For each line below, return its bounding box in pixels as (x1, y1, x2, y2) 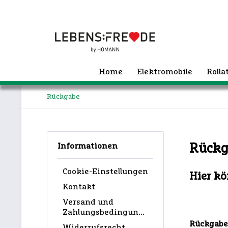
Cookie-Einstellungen (63, 167, 148, 176)
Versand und (63, 197, 113, 206)
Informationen (58, 142, 118, 150)
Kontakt (63, 182, 95, 191)
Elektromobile (137, 68, 192, 76)
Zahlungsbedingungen (138, 208, 145, 216)
